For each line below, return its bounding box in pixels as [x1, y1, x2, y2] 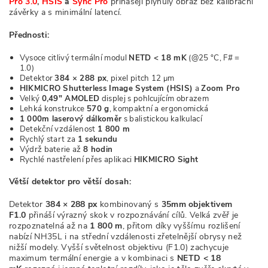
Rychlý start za [19, 134, 78, 145]
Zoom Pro [201, 83, 240, 94]
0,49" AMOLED [41, 93, 100, 104]
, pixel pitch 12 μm [106, 73, 175, 84]
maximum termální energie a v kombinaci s [9, 252, 175, 264]
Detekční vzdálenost [19, 124, 98, 135]
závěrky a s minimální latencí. [9, 7, 122, 18]
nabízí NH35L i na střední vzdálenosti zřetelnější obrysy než [9, 231, 242, 242]
